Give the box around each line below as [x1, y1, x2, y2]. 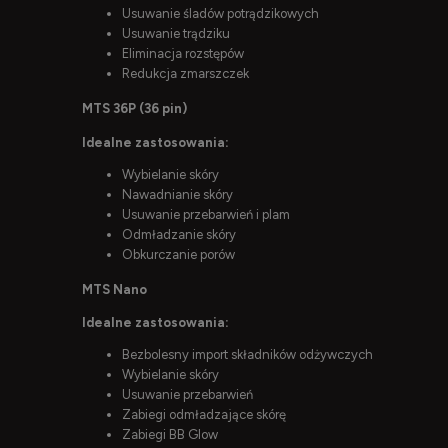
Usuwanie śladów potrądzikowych [122, 6, 319, 21]
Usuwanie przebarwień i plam [122, 206, 290, 222]
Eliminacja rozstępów [122, 46, 244, 61]
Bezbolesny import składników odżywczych [122, 347, 373, 363]
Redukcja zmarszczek [122, 66, 249, 81]
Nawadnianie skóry [122, 186, 233, 202]
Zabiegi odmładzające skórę [122, 407, 286, 423]
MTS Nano [82, 281, 147, 297]
